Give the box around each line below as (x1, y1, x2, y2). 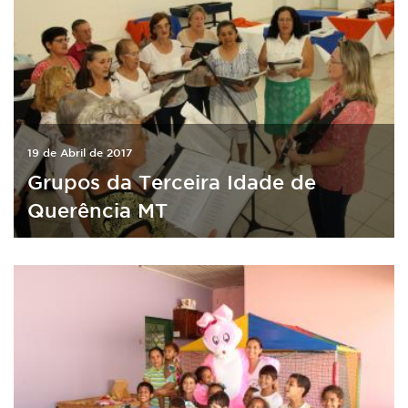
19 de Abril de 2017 (27, 145, 132, 158)
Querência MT (27, 198, 168, 221)
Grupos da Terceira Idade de (27, 169, 316, 193)
